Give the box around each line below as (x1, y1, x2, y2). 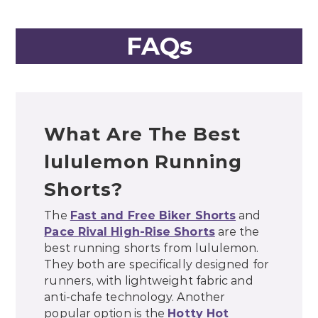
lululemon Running (44, 150, 242, 173)
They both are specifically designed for (44, 258, 269, 271)
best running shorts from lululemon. (44, 241, 259, 255)
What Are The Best (44, 123, 241, 146)
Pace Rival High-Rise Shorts (44, 225, 215, 238)
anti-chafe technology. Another (44, 290, 226, 304)
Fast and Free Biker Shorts (70, 209, 236, 222)
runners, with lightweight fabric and (44, 274, 253, 287)
